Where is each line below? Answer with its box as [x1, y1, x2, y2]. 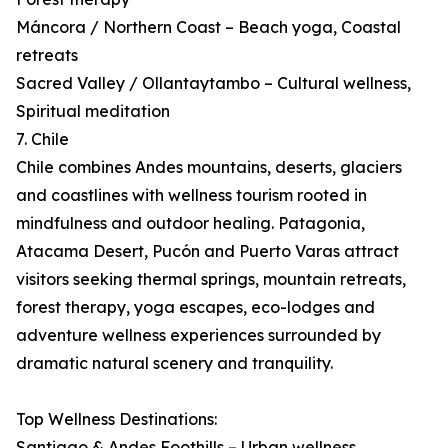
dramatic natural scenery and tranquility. [16, 353, 333, 374]
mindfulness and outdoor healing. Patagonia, [16, 213, 365, 234]
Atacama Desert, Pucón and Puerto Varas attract [16, 241, 399, 262]
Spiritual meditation [16, 101, 170, 122]
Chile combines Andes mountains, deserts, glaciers [16, 157, 402, 178]
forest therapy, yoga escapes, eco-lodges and [16, 297, 375, 318]
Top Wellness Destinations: [16, 409, 217, 430]
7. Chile [16, 129, 69, 150]
